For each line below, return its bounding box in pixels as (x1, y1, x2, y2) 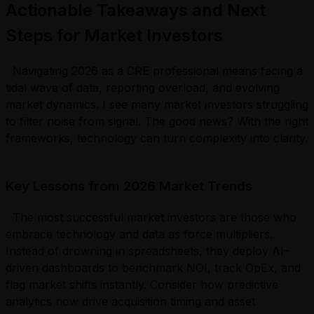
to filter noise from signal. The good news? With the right (6, 114, 308, 128)
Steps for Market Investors (6, 25, 223, 46)
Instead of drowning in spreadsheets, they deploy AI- (6, 244, 289, 259)
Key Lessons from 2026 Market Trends (6, 177, 252, 194)
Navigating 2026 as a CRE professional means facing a (6, 63, 303, 78)
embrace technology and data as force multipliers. (6, 227, 273, 242)
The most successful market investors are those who (6, 210, 296, 225)
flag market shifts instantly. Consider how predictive (6, 278, 278, 292)
